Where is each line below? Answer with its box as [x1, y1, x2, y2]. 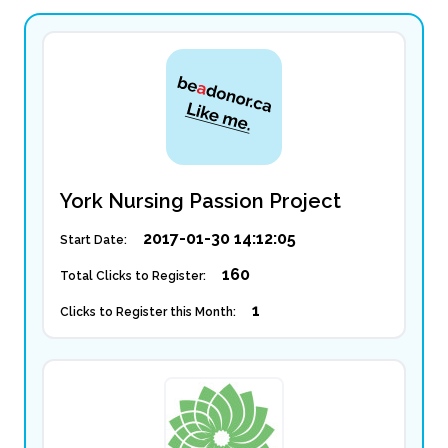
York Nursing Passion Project [60, 189, 341, 213]
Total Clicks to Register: [60, 269, 206, 283]
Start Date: [60, 233, 127, 247]
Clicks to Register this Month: [60, 305, 236, 319]
